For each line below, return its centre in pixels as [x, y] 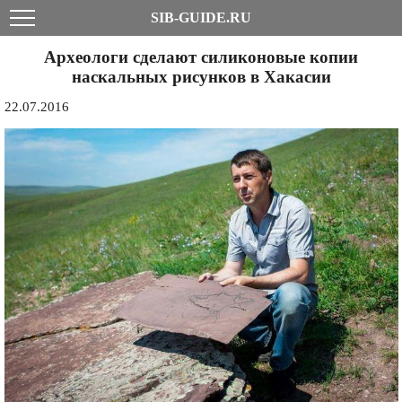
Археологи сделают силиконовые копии [201, 57]
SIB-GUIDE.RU [201, 17]
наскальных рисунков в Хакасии [201, 76]
